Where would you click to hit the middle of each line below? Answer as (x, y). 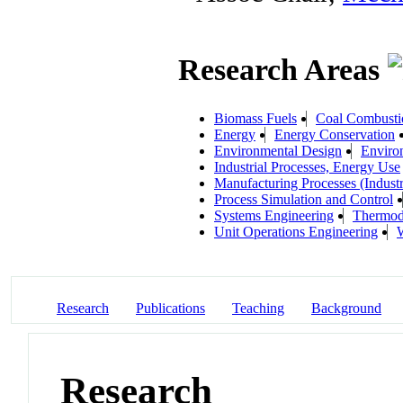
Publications (170, 308)
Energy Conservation (335, 134)
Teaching (258, 308)
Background (346, 308)
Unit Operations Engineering (296, 231)
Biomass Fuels (255, 118)
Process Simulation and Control (304, 199)
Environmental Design (278, 150)
